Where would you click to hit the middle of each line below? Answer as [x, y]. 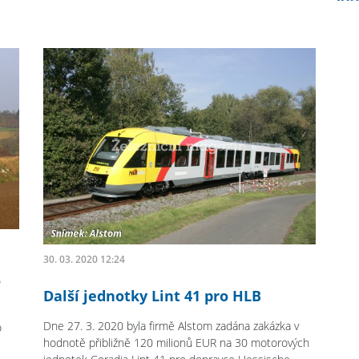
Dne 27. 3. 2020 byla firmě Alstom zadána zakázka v [171, 326]
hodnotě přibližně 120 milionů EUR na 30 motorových [177, 343]
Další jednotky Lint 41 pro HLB [153, 296]
